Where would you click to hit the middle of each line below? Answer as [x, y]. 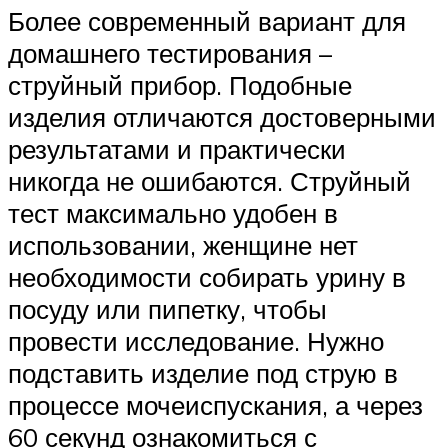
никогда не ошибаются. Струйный [209, 181]
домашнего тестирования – [170, 53]
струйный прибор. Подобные [180, 85]
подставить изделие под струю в [203, 373]
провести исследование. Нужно [196, 341]
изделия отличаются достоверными [222, 117]
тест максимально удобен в [173, 213]
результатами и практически [177, 149]
